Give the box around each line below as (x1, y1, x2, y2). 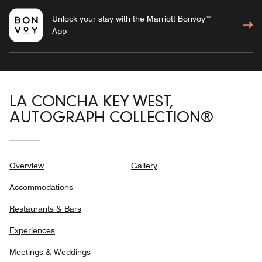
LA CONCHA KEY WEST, (9, 95, 173, 110)
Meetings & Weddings (9, 247, 91, 257)
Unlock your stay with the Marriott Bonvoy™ (51, 13, 212, 23)
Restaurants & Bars (9, 204, 81, 213)
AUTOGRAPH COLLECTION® (9, 111, 213, 126)
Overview (9, 160, 44, 170)
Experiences (9, 225, 55, 235)
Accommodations (9, 182, 73, 192)
